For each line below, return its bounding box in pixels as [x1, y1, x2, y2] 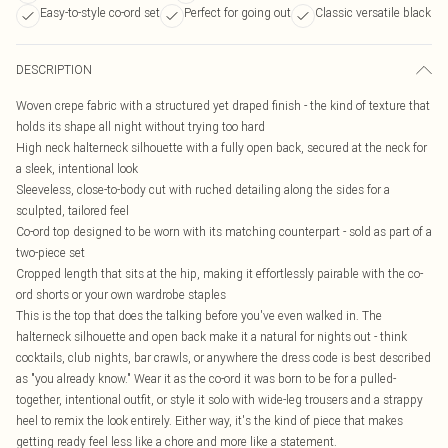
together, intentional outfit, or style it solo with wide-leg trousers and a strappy [16, 392, 423, 407]
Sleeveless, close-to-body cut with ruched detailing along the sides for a [16, 182, 390, 197]
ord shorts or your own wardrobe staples [16, 287, 226, 302]
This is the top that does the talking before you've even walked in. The [16, 308, 382, 323]
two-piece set [16, 245, 85, 260]
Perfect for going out [184, 5, 291, 20]
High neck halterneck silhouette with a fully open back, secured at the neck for [16, 140, 427, 155]
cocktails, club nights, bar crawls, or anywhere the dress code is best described [16, 350, 431, 365]
